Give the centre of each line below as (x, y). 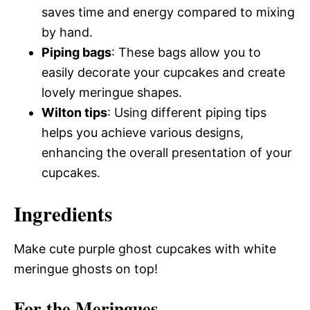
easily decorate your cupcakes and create (163, 72)
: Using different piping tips (187, 112)
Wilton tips (74, 112)
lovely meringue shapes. (112, 92)
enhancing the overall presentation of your (167, 153)
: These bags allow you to (186, 52)
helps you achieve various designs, (143, 133)
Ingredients (63, 214)
